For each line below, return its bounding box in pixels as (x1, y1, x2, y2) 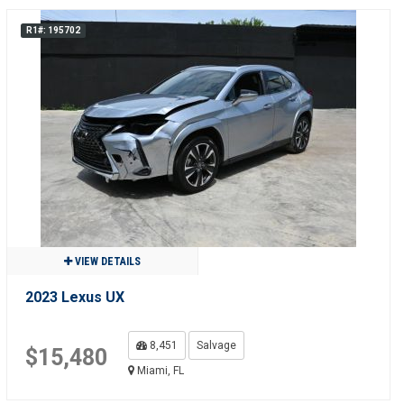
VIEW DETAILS (71, 255, 141, 268)
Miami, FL (133, 364, 184, 377)
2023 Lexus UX (24, 289, 124, 306)
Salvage (196, 339, 236, 352)
